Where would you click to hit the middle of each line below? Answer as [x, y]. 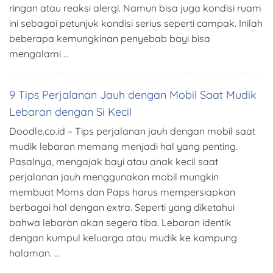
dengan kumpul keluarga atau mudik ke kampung [123, 238]
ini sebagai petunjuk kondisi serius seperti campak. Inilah [136, 23]
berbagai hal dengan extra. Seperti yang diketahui [122, 207]
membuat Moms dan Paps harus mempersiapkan [122, 192]
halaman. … [34, 253]
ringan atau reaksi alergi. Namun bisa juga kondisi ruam [135, 8]
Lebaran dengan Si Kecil [70, 112]
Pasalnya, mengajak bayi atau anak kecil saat [114, 162]
